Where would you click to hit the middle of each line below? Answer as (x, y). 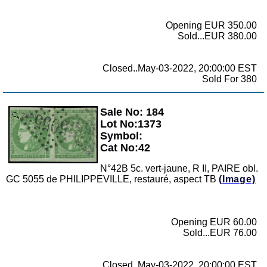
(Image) (237, 179)
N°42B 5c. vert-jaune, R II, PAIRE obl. (179, 169)
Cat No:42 (125, 148)
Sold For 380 (229, 79)
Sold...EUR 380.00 (217, 36)
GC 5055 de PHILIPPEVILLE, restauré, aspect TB (112, 179)
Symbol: (121, 136)
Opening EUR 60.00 (214, 222)
